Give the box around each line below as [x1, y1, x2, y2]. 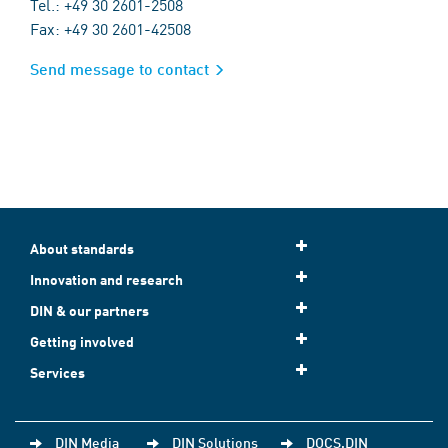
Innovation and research [30, 271, 183, 288]
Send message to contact [30, 59, 209, 78]
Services [30, 364, 85, 381]
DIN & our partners [30, 302, 149, 319]
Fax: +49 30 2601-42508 [30, 17, 191, 39]
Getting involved [30, 333, 134, 350]
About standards [30, 240, 134, 257]
